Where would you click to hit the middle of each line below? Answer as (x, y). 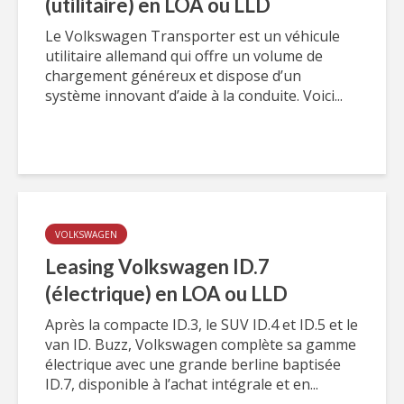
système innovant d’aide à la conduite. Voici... (194, 96)
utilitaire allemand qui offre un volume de (184, 56)
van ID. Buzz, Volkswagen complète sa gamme (201, 344)
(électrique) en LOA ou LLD (166, 294)
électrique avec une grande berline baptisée (193, 364)
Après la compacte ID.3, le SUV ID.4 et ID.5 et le (202, 325)
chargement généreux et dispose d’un (173, 76)
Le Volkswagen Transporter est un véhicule (193, 36)
